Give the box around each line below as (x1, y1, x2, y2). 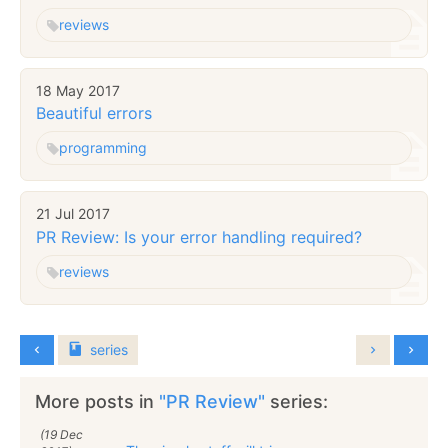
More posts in (35, 390, 159, 412)
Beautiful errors (36, 103, 152, 124)
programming (59, 139, 147, 157)
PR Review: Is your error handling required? (36, 226, 362, 247)
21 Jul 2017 (36, 205, 110, 223)
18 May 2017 (36, 81, 120, 99)
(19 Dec (40, 426, 83, 442)
